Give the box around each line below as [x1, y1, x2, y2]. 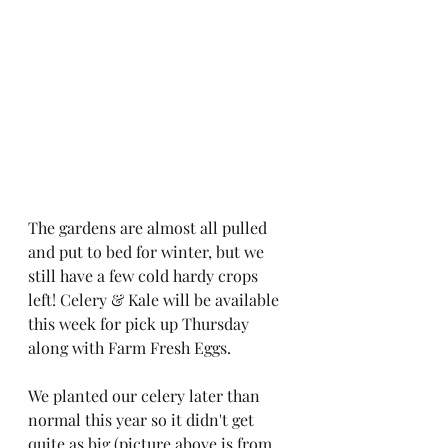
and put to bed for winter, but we [28, 240, 268, 262]
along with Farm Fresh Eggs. [28, 336, 235, 358]
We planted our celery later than [28, 384, 264, 406]
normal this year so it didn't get [28, 408, 258, 430]
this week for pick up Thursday [28, 312, 253, 334]
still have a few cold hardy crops [28, 264, 262, 286]
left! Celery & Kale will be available [28, 288, 283, 310]
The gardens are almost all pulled [28, 216, 271, 238]
